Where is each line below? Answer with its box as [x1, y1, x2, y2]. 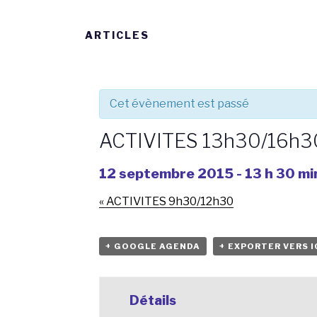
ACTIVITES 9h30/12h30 [104, 195, 234, 208]
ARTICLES [85, 29, 149, 41]
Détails [129, 292, 177, 308]
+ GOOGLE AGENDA [105, 241, 200, 251]
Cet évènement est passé [110, 97, 249, 110]
